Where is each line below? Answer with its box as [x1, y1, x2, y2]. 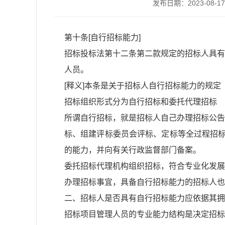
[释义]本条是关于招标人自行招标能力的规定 [64, 81, 221, 90]
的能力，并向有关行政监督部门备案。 [64, 146, 201, 154]
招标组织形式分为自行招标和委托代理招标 [64, 97, 217, 106]
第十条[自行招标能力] [64, 33, 141, 42]
